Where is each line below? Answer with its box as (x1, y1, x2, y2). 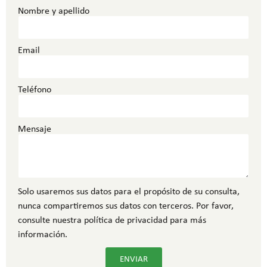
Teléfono (18, 82, 51, 95)
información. (18, 227, 67, 240)
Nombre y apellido (18, 4, 89, 17)
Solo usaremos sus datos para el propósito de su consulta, (18, 184, 240, 197)
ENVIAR (119, 253, 148, 265)
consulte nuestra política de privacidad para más (18, 213, 206, 226)
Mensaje (18, 122, 51, 135)
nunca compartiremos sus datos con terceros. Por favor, (18, 198, 234, 212)
